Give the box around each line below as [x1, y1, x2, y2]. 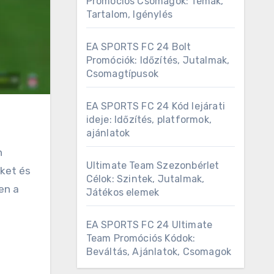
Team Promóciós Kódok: [86, 232, 196, 244]
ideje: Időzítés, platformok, [86, 114, 212, 125]
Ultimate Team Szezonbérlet [86, 160, 220, 171]
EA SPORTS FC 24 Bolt [86, 41, 191, 53]
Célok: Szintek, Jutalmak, [86, 173, 205, 185]
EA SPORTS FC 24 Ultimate [86, 219, 213, 231]
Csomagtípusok [86, 68, 159, 80]
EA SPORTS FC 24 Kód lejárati [86, 100, 226, 112]
